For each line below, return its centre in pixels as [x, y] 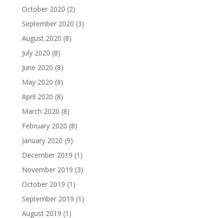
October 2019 [43, 184]
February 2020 [44, 126]
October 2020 [43, 9]
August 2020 [41, 38]
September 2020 [48, 24]
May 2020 [37, 82]
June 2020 [37, 68]
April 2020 [37, 97]
